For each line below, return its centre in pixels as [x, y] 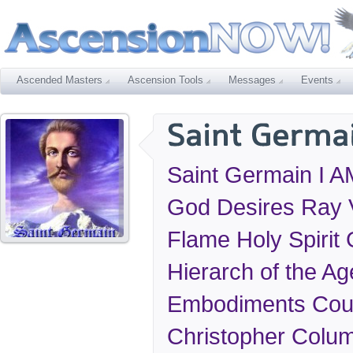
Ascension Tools [165, 80]
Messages [252, 80]
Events [317, 80]
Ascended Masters [59, 80]
